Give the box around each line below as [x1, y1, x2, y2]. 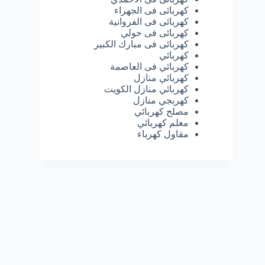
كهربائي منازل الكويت [104, 83, 189, 94]
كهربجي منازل [132, 95, 189, 105]
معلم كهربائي [137, 117, 189, 128]
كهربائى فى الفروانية [108, 16, 189, 27]
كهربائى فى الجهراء [114, 5, 189, 15]
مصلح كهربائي [134, 106, 189, 117]
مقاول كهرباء [137, 128, 189, 139]
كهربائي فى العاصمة [109, 61, 189, 72]
